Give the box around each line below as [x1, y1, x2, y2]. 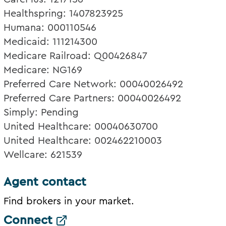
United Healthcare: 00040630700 [4, 122, 158, 132]
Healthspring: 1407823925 [4, 9, 124, 19]
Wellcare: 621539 [4, 150, 83, 160]
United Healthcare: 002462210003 [4, 136, 162, 146]
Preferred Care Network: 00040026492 [4, 79, 184, 90]
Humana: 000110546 [4, 23, 97, 33]
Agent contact [4, 176, 87, 189]
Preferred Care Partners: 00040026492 [4, 93, 182, 104]
